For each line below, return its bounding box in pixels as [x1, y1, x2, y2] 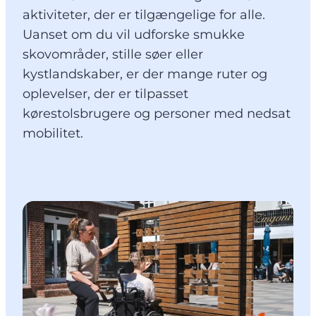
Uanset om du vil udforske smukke [23, 27, 245, 43]
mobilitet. [23, 126, 83, 142]
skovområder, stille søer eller [23, 47, 203, 63]
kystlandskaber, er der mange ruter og [23, 66, 267, 83]
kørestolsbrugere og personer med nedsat [23, 106, 291, 122]
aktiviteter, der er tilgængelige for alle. [23, 7, 265, 23]
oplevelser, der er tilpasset [23, 86, 188, 102]
